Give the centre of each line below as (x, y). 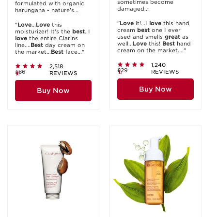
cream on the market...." (152, 50)
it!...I (141, 23)
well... (125, 44)
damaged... (133, 9)
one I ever (165, 30)
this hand (175, 23)
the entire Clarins (53, 38)
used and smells (141, 37)
